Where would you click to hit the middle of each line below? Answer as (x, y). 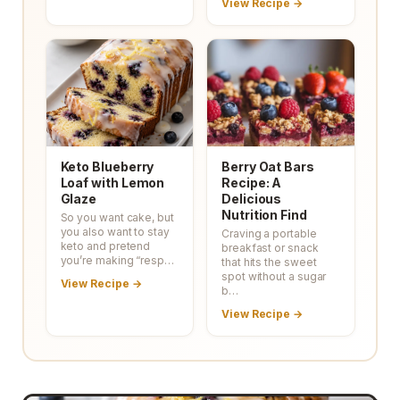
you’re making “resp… (117, 261)
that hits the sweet (269, 262)
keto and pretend (105, 246)
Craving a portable (269, 234)
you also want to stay (115, 232)
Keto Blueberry (107, 167)
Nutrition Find (264, 215)
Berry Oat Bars (268, 167)
